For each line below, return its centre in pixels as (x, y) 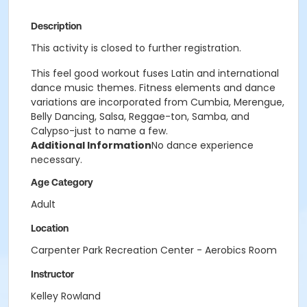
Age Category (62, 182)
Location (50, 228)
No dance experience (202, 145)
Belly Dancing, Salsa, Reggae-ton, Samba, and (140, 116)
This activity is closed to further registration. (136, 48)
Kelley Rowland (66, 296)
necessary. (57, 160)
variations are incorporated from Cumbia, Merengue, (158, 102)
